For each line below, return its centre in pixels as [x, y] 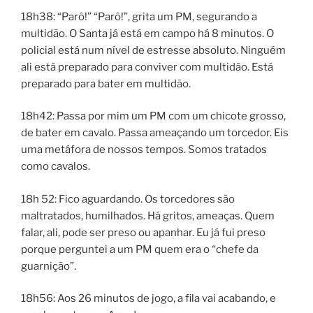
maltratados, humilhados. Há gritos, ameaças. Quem [148, 216]
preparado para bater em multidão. [106, 83]
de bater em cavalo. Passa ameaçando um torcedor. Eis [155, 133]
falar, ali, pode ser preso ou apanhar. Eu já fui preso [143, 232]
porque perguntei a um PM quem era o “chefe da [140, 249]
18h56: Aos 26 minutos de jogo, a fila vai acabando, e [148, 299]
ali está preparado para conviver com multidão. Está [147, 67]
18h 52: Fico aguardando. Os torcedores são [128, 199]
